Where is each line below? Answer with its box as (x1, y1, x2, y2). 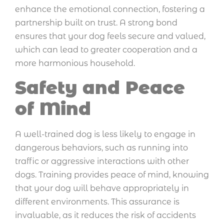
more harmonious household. (15, 58, 135, 68)
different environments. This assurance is (15, 196, 179, 206)
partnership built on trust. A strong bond (15, 18, 177, 28)
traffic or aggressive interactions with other (15, 156, 189, 166)
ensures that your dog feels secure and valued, (15, 31, 205, 41)
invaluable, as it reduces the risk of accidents (15, 210, 196, 220)
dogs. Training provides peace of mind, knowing (15, 169, 209, 179)
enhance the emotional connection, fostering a (15, 4, 205, 14)
